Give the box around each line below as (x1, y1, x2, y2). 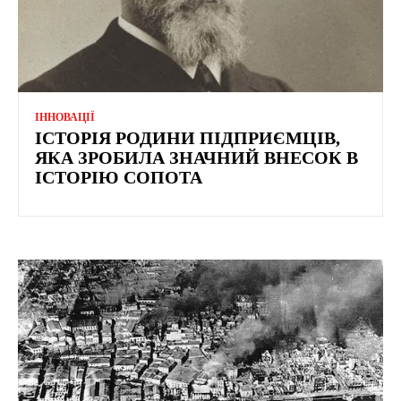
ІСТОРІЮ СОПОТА (35, 166, 202, 187)
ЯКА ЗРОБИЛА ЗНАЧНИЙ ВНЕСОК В (35, 147, 358, 167)
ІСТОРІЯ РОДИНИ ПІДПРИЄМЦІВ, (35, 127, 340, 148)
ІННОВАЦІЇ (35, 110, 95, 124)
